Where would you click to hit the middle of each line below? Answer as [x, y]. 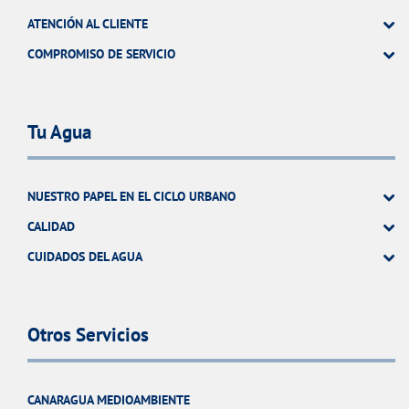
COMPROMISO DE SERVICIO [101, 53]
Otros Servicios [88, 335]
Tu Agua [59, 131]
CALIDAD [51, 226]
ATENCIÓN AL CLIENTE [88, 23]
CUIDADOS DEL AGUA [85, 256]
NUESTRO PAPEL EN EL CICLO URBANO [131, 196]
